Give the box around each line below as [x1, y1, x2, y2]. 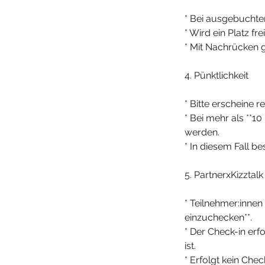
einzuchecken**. [185, 212, 252, 223]
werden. [185, 127, 219, 138]
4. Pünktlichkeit [185, 70, 248, 81]
